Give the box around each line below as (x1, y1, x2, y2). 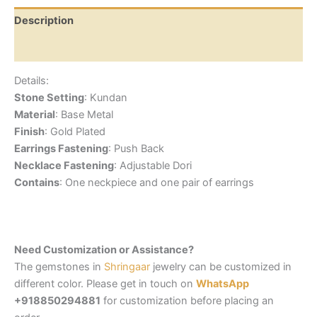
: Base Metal (55, 108, 113, 121)
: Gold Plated (45, 125, 105, 138)
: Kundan (84, 91, 127, 104)
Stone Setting (14, 91, 84, 104)
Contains (14, 175, 59, 189)
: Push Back (108, 142, 164, 155)
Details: (14, 74, 49, 87)
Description (14, 14, 74, 28)
